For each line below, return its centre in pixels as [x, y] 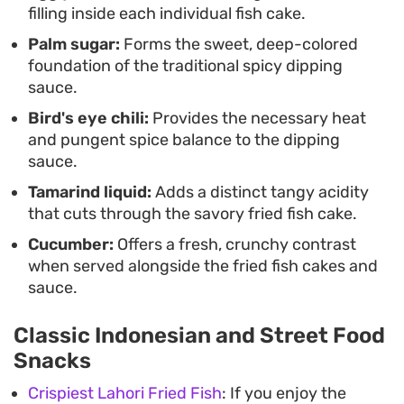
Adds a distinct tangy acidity [260, 193]
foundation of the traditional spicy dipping [185, 66]
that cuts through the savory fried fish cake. [193, 214]
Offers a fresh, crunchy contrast [235, 245]
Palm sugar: [74, 45]
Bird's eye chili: [88, 119]
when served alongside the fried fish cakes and [203, 266]
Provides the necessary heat [257, 119]
